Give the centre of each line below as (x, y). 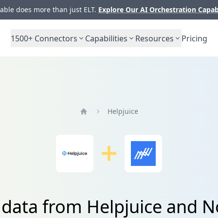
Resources (154, 38)
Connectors (55, 38)
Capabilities (106, 38)
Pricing (194, 38)
